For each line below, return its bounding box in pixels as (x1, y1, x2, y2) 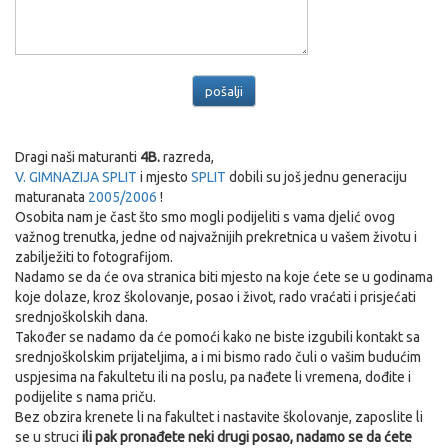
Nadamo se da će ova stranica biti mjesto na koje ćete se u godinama (15, 269, 433, 286)
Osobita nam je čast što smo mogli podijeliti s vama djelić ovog (15, 209, 395, 226)
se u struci (15, 429, 82, 446)
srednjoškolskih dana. (15, 309, 148, 326)
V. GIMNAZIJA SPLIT (15, 169, 137, 186)
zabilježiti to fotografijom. (15, 249, 173, 266)
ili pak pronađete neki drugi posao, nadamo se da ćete (82, 429, 412, 446)
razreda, (160, 149, 214, 166)
